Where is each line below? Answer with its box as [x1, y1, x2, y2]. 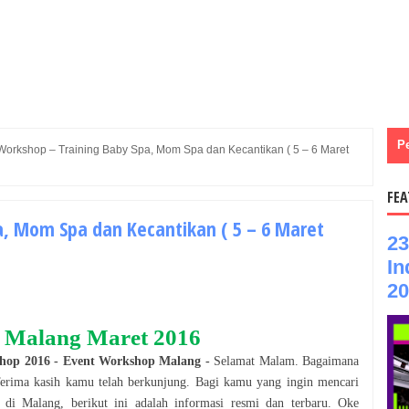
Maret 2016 [87, 324, 201, 350]
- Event [49, 353, 100, 368]
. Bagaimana [294, 353, 360, 368]
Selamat [214, 353, 259, 368]
